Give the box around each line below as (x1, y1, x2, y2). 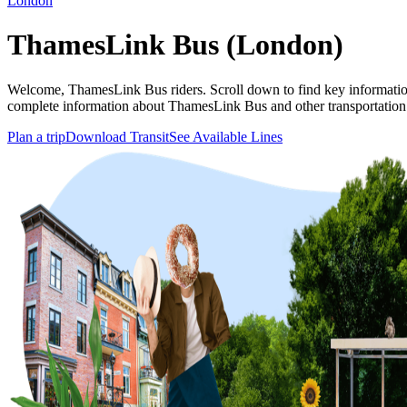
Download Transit (65, 128, 169, 144)
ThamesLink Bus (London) (7, 28, 343, 62)
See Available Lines (169, 128, 283, 144)
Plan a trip (7, 128, 65, 144)
